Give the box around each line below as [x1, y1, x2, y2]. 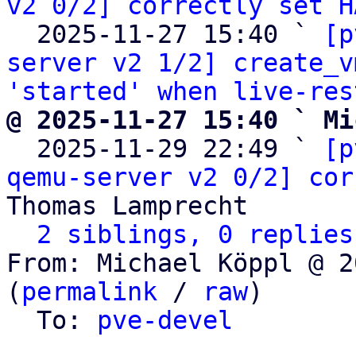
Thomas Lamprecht [6, 192, 248, 220]
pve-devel [97, 306, 233, 335]
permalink [21, 277, 157, 306]
